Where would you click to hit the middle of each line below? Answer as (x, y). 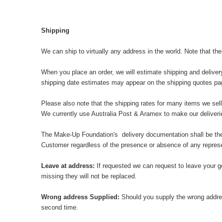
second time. (59, 207)
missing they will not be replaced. (89, 176)
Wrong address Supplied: (80, 197)
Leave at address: (68, 166)
